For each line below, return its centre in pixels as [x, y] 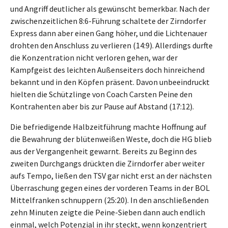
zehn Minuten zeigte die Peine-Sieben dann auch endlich [108, 212]
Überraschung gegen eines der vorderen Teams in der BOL [110, 188]
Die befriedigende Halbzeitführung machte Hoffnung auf [108, 126]
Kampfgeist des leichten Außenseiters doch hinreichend [107, 69]
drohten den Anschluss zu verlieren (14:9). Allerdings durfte [111, 45]
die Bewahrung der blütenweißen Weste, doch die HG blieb [111, 139]
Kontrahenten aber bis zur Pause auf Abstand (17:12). [102, 106]
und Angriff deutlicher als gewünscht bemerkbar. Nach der [110, 8]
